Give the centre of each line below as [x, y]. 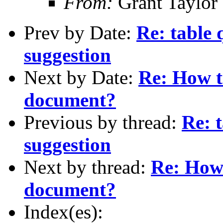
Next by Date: [81, 77]
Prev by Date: [80, 32]
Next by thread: [87, 167]
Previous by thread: [103, 122]
